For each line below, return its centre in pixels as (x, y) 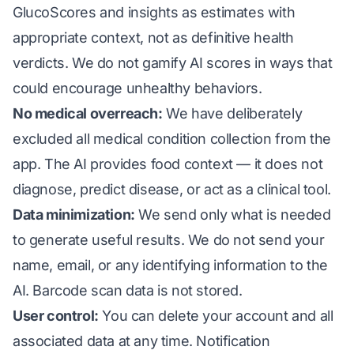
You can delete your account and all (216, 316)
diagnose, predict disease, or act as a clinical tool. (172, 189)
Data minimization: (74, 215)
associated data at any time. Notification (141, 341)
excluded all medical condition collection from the (172, 139)
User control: (56, 316)
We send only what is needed (233, 215)
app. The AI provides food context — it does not (168, 164)
